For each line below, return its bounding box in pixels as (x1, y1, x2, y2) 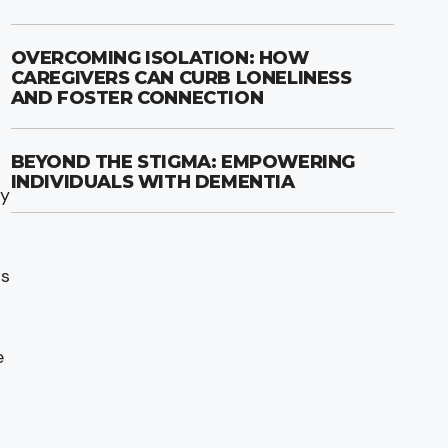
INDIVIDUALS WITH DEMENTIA (10, 170, 295, 193)
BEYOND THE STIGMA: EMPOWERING (10, 150, 355, 173)
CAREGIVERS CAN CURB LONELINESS (10, 66, 352, 89)
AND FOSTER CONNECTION (10, 86, 264, 109)
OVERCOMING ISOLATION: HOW (10, 46, 309, 69)
